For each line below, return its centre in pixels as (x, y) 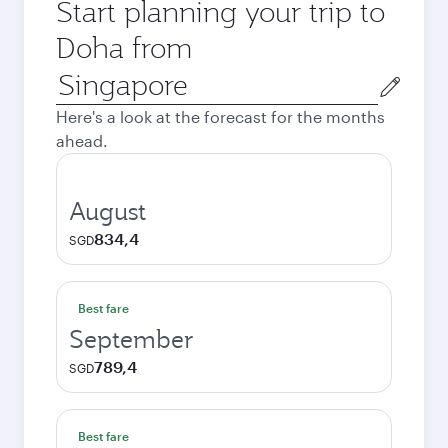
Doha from (124, 47)
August (107, 211)
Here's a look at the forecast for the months (220, 116)
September (131, 339)
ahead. (82, 140)
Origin (78, 76)
